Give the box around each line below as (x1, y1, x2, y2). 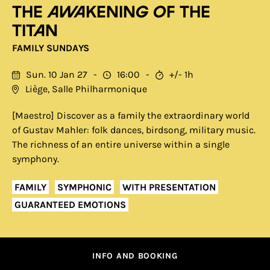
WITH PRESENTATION (122, 181, 216, 193)
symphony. (12, 153, 59, 165)
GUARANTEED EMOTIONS (14, 198, 126, 210)
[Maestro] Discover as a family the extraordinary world (12, 110, 250, 121)
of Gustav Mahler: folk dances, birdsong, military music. (12, 124, 256, 136)
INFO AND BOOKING (92, 251, 178, 261)
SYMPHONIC (57, 181, 111, 193)
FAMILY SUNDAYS (12, 42, 89, 54)
